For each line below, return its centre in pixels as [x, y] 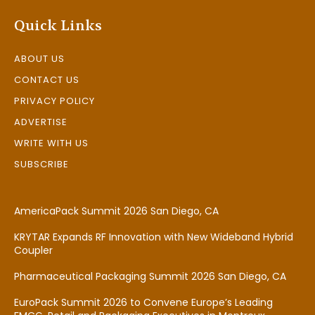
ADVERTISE [41, 122]
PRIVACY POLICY [54, 101]
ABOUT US [39, 58]
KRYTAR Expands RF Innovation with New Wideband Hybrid [154, 237]
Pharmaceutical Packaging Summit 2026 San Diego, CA [150, 276]
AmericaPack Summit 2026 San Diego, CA [116, 211]
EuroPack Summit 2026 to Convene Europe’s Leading [143, 302]
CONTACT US [47, 79]
